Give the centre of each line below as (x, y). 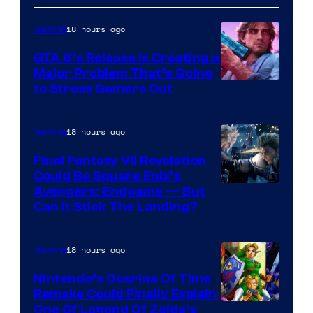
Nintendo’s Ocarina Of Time (122, 279)
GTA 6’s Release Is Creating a (126, 58)
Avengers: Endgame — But (119, 192)
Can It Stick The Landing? (115, 207)
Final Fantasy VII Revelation (120, 161)
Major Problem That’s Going (123, 74)
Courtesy (248, 111)
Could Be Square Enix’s (107, 176)
